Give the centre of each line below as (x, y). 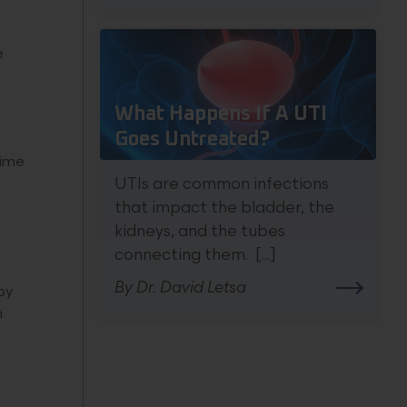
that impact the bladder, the (224, 208)
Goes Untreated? (192, 140)
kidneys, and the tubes (200, 232)
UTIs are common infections (222, 184)
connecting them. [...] (195, 255)
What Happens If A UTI (221, 114)
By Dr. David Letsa (180, 288)
